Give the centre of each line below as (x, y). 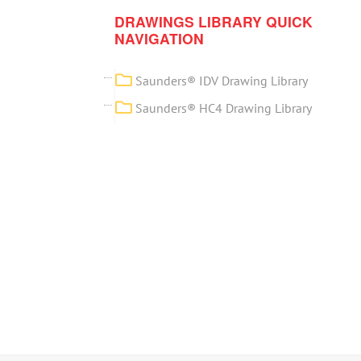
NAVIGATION (160, 38)
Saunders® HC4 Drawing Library (224, 108)
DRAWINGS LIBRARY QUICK (214, 21)
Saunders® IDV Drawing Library (222, 81)
